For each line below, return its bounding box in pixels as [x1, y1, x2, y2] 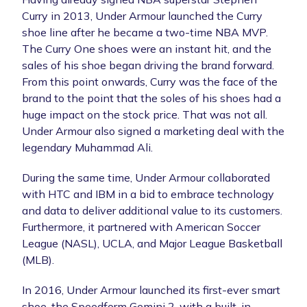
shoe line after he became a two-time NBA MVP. [22, 25, 268, 39]
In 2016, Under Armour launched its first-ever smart [22, 282, 280, 297]
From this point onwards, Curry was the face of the [22, 74, 278, 88]
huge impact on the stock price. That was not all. [22, 107, 267, 121]
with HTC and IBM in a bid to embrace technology [22, 186, 274, 201]
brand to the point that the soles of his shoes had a [22, 90, 281, 105]
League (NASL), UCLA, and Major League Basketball [22, 236, 282, 250]
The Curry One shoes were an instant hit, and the [22, 41, 271, 56]
